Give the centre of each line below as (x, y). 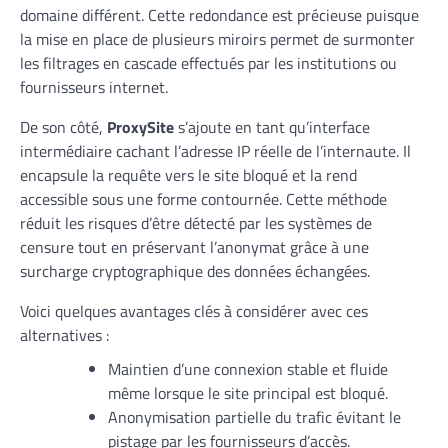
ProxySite (140, 127)
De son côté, (63, 127)
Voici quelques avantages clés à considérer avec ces (194, 311)
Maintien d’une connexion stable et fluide (248, 369)
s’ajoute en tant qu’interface (272, 127)
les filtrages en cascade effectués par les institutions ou (208, 63)
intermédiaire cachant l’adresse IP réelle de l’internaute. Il (215, 151)
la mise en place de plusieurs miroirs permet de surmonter (217, 39)
